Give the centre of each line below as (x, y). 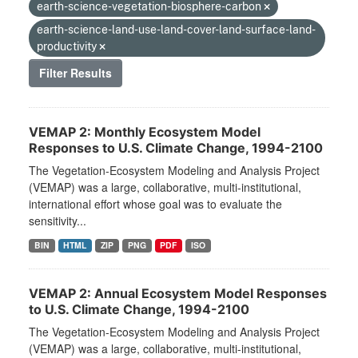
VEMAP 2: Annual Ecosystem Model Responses (178, 294)
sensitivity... (58, 221)
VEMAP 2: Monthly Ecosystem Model (145, 132)
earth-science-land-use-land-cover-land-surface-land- (176, 30)
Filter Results (76, 73)
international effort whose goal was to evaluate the (155, 204)
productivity (68, 46)
